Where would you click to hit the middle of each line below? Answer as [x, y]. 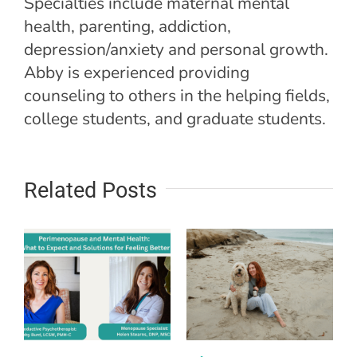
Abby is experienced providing [137, 72]
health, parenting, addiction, [127, 26]
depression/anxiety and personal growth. [176, 49]
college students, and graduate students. [175, 118]
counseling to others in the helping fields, [177, 95]
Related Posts [90, 190]
